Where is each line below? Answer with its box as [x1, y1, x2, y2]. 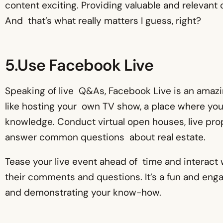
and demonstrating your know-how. [5, 186, 161, 199]
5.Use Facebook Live [5, 54, 153, 76]
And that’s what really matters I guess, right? [5, 14, 201, 27]
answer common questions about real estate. [5, 130, 206, 143]
